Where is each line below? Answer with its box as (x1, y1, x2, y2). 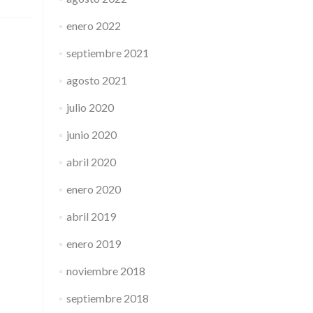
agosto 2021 (66, 73, 127, 87)
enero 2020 (66, 182, 121, 196)
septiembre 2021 (66, 46, 149, 59)
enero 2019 (66, 237, 121, 250)
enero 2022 (66, 19, 121, 32)
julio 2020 (66, 101, 114, 114)
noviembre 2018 (66, 264, 145, 277)
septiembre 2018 (66, 291, 149, 305)
